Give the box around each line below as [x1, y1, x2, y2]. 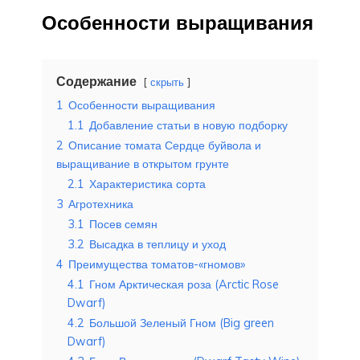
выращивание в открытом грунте [56, 156, 229, 171]
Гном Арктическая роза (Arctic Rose [89, 276, 279, 292]
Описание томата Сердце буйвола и [68, 137, 261, 153]
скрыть [150, 75, 184, 88]
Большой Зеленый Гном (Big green [89, 315, 274, 330]
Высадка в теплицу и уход [89, 236, 226, 252]
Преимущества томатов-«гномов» [68, 256, 245, 272]
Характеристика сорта [89, 176, 206, 191]
